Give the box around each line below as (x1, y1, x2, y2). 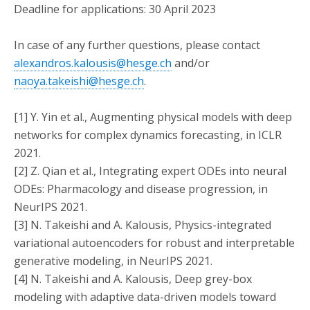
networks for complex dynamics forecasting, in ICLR (14, 127, 282, 143)
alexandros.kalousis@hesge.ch (14, 55, 172, 71)
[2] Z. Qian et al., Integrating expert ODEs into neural (14, 163, 286, 179)
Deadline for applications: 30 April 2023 (14, 1, 216, 17)
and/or (172, 55, 210, 71)
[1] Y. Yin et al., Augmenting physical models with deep (14, 109, 292, 125)
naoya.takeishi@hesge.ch (14, 73, 144, 89)
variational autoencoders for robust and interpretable (14, 235, 295, 250)
